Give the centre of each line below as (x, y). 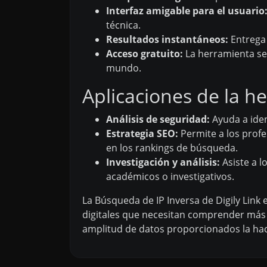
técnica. (123, 25)
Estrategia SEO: (142, 133)
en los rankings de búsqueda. (172, 148)
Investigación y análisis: (163, 162)
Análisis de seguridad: (158, 119)
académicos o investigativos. (170, 176)
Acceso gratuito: (145, 53)
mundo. (124, 68)
